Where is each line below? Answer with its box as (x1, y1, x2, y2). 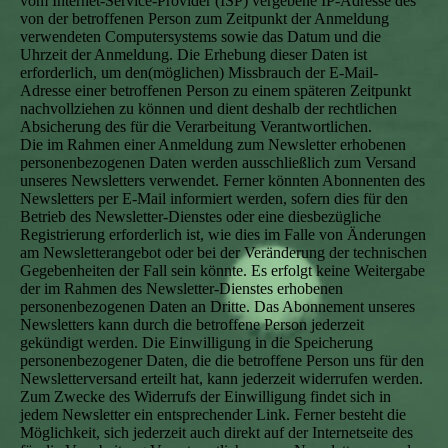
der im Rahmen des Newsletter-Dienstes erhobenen (20, 280, 343, 297)
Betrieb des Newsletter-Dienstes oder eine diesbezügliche (20, 208, 381, 225)
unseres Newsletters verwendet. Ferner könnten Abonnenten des (20, 172, 425, 189)
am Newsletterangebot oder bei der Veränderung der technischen (20, 244, 427, 261)
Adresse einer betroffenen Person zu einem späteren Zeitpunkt (20, 82, 411, 99)
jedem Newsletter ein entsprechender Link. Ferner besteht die (20, 406, 406, 423)
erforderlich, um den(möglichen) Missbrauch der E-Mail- (20, 64, 378, 81)
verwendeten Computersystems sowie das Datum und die (20, 28, 381, 45)
